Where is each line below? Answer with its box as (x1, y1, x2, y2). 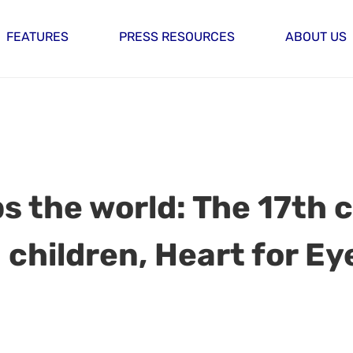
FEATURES (6, 29, 69, 45)
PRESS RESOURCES (119, 29, 235, 45)
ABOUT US (285, 29, 347, 45)
